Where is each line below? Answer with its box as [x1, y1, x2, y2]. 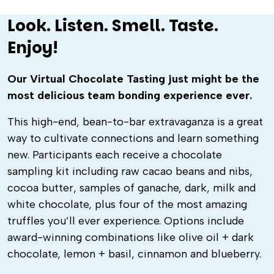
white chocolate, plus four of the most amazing [7, 198, 247, 211]
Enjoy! [7, 37, 58, 59]
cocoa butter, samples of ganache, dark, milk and [7, 181, 256, 194]
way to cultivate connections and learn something [7, 131, 259, 145]
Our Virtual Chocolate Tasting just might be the [7, 72, 259, 86]
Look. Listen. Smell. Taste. [7, 15, 218, 37]
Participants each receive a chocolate [32, 148, 222, 161]
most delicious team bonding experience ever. [7, 89, 252, 102]
